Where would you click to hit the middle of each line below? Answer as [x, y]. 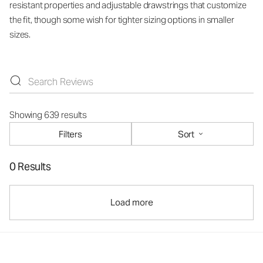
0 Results [30, 166]
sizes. [20, 34]
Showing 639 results [48, 115]
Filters [70, 134]
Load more [131, 202]
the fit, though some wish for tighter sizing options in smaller [122, 20]
